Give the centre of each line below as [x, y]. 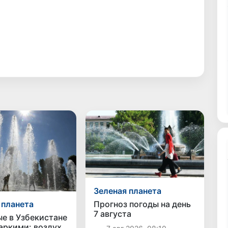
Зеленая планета [127, 191]
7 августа [112, 213]
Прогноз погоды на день [142, 204]
